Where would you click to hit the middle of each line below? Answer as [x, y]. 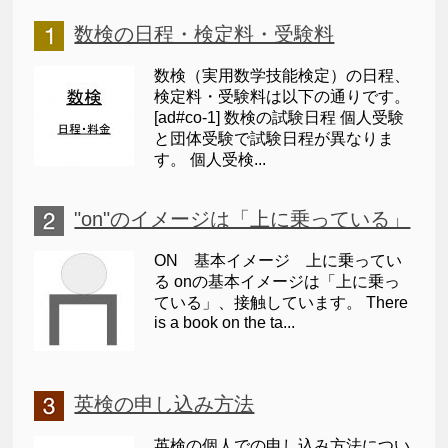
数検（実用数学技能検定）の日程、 [282, 76]
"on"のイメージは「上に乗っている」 [242, 219]
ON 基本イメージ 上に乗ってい [278, 261]
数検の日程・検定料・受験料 [204, 34]
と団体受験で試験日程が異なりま [274, 139]
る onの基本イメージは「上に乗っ [277, 282]
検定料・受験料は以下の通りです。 [282, 97]
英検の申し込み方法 [164, 404]
